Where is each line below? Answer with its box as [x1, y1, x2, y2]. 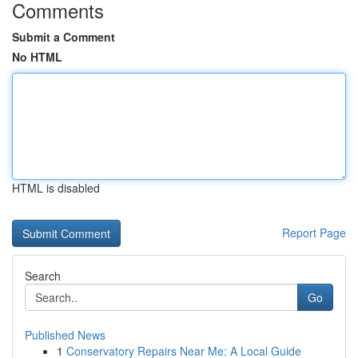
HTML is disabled [12, 180, 100, 196]
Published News [25, 327, 105, 343]
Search [25, 268, 61, 284]
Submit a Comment [12, 29, 115, 45]
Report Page [282, 225, 346, 241]
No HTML [12, 49, 62, 65]
